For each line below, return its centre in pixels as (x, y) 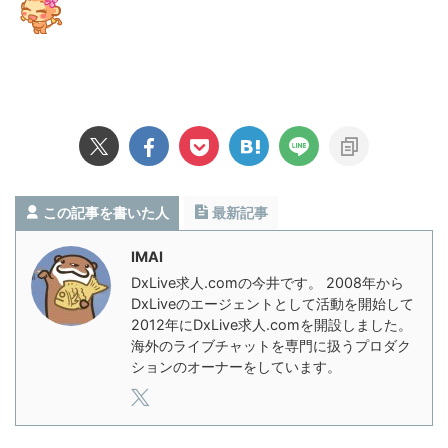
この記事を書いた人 (106, 212)
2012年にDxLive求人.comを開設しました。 (271, 324)
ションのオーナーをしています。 (236, 366)
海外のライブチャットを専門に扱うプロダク (271, 345)
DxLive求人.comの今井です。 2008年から (267, 282)
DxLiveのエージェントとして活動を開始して (272, 303)
